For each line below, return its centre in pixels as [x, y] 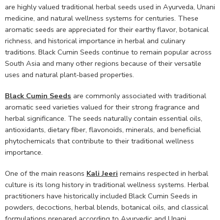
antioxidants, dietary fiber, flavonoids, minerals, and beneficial [103, 130]
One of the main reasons [46, 174]
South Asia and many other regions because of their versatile [103, 64]
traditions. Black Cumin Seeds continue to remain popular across [108, 52]
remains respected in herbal [163, 174]
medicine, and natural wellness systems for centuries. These [102, 18]
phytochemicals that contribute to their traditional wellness [99, 141]
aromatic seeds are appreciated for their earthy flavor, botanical [107, 30]
